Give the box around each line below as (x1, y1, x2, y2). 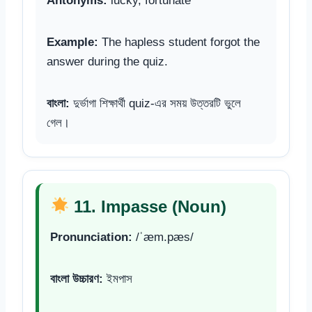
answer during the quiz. (47, 54, 168, 68)
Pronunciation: (50, 230, 132, 244)
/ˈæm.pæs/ (132, 230, 194, 244)
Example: (47, 35, 98, 49)
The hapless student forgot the (98, 35, 260, 49)
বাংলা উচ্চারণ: (50, 272, 103, 286)
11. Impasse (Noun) (69, 196, 227, 216)
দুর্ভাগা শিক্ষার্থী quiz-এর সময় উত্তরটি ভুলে (70, 96, 241, 110)
